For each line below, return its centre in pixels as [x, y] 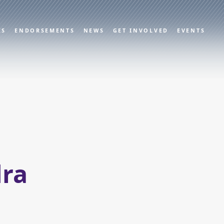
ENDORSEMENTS [45, 30]
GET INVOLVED [140, 30]
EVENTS [191, 30]
